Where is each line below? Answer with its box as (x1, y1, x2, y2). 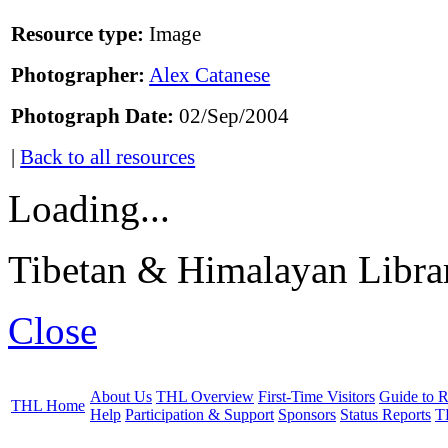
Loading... (8, 187, 170, 231)
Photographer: (11, 63, 146, 88)
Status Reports (340, 406, 431, 424)
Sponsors (278, 406, 336, 424)
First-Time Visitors (258, 388, 375, 406)
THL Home (11, 397, 85, 415)
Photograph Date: (11, 104, 175, 129)
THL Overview (156, 388, 254, 406)
